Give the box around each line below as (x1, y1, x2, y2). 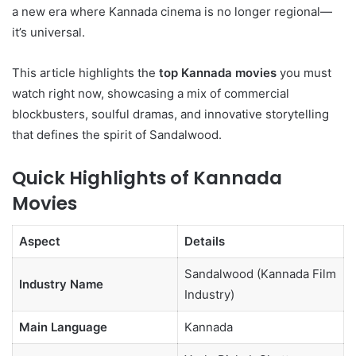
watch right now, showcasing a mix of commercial (12, 85, 289, 101)
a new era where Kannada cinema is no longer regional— (12, 3, 332, 19)
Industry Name (18, 277, 103, 292)
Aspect (18, 234, 60, 250)
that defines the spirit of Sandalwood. (12, 126, 222, 142)
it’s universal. (12, 24, 85, 40)
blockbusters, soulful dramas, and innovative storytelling (12, 106, 329, 122)
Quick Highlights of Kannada (12, 164, 282, 191)
